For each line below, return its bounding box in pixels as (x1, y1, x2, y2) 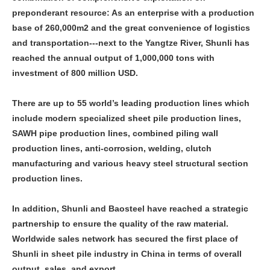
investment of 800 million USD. (12, 67, 140, 78)
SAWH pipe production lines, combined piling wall (12, 128, 218, 138)
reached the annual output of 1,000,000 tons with (12, 52, 215, 63)
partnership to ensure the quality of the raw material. (12, 218, 228, 228)
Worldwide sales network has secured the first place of (12, 233, 238, 243)
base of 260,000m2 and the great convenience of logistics (12, 22, 250, 33)
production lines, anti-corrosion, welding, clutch (12, 143, 212, 153)
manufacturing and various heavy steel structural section (12, 158, 248, 168)
